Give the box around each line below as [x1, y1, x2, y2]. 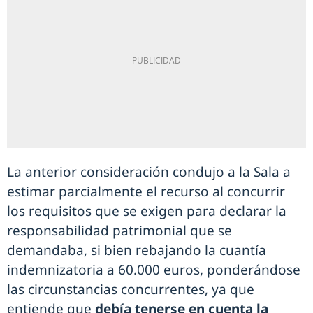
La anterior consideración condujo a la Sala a [7, 163, 291, 181]
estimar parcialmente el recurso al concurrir [7, 182, 285, 201]
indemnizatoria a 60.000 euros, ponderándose [7, 261, 300, 279]
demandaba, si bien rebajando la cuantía [7, 241, 266, 259]
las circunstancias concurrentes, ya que [7, 280, 254, 298]
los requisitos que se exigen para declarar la [7, 202, 286, 220]
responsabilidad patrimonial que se [7, 221, 232, 240]
